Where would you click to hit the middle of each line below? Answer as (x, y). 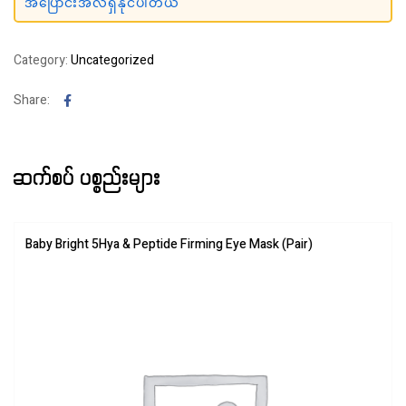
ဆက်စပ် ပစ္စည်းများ (87, 179)
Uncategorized (112, 61)
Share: (32, 101)
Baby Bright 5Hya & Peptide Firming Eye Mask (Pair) (169, 245)
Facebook (98, 100)
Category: (42, 61)
